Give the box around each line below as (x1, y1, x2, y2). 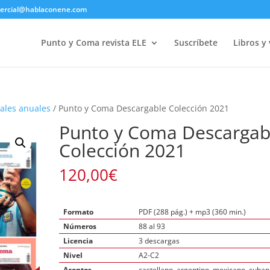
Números (63, 221, 97, 231)
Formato (63, 207, 94, 217)
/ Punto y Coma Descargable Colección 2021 (51, 102, 230, 114)
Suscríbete (174, 37, 218, 48)
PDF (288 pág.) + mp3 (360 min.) (139, 207, 246, 217)
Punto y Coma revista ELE (40, 37, 146, 48)
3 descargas (139, 236, 180, 246)
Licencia (63, 236, 93, 246)
